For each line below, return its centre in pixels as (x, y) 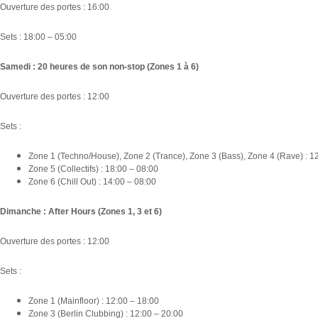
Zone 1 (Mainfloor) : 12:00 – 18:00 (94, 301)
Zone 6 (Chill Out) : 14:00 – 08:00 (92, 181)
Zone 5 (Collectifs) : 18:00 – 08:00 (93, 169)
